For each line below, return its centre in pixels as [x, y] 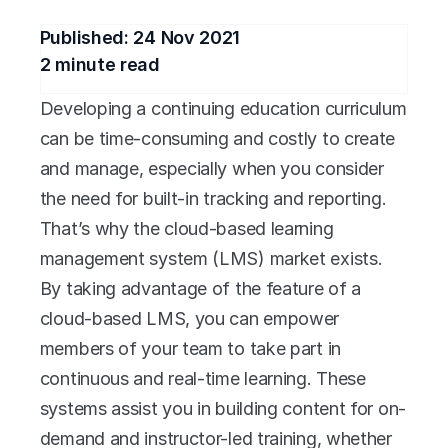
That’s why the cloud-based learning [186, 228]
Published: [86, 37]
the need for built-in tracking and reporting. [213, 198]
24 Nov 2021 [187, 37]
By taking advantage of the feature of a [200, 288]
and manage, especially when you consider [211, 168]
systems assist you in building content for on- [222, 408]
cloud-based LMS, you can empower [189, 318]
